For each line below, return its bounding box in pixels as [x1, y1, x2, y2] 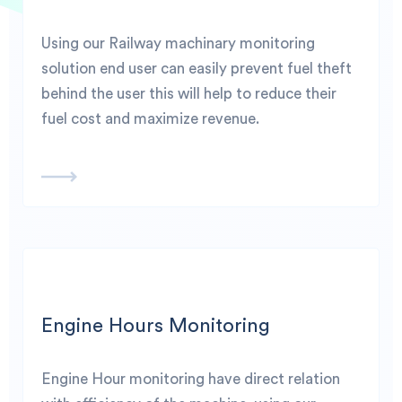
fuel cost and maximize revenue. [41, 111, 259, 127]
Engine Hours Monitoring [41, 316, 270, 336]
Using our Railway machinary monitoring [41, 36, 315, 51]
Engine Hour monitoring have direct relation [41, 371, 340, 387]
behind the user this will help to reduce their [41, 86, 336, 101]
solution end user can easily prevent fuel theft [41, 61, 352, 76]
